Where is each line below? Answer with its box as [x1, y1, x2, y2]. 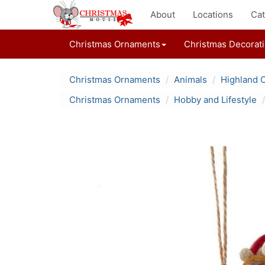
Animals [174, 74, 207, 85]
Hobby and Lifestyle [174, 94, 257, 105]
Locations [193, 9, 233, 20]
